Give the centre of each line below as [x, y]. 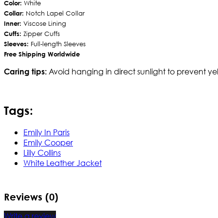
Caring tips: [26, 71]
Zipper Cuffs [41, 34]
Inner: [13, 23]
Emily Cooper [48, 143]
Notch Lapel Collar [54, 13]
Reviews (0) [31, 197]
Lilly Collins [42, 153]
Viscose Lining [44, 23]
